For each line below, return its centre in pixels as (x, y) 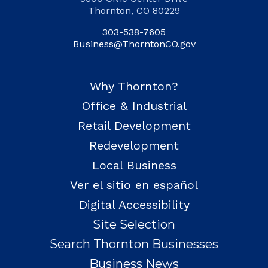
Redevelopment (134, 146)
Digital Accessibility (134, 205)
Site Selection (134, 225)
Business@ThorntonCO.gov (134, 44)
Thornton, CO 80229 (134, 11)
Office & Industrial (134, 106)
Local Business (134, 165)
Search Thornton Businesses (134, 244)
